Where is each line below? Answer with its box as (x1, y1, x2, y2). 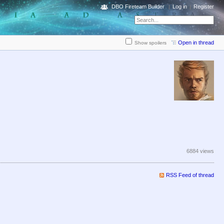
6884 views (186, 148, 214, 154)
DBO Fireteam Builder (111, 3, 164, 9)
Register (193, 3, 214, 9)
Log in (172, 3, 187, 9)
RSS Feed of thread (166, 172, 214, 178)
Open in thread (178, 39, 214, 46)
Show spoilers (134, 40, 166, 46)
